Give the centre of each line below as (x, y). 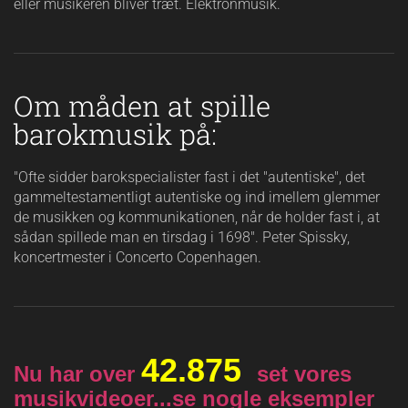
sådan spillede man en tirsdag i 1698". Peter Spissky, (182, 237)
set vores (304, 373)
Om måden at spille (142, 105)
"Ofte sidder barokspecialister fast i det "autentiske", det (189, 177)
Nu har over (77, 373)
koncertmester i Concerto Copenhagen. (138, 257)
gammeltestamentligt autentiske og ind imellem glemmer (197, 197)
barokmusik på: (115, 133)
